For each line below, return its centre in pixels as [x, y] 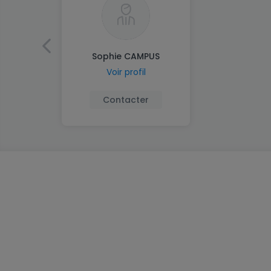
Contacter [126, 100]
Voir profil [126, 72]
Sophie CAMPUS [126, 56]
